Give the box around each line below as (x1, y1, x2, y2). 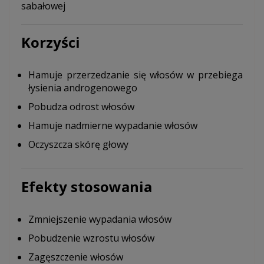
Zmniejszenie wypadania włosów (28, 213, 171, 226)
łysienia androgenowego (28, 81, 137, 95)
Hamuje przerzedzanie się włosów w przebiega (28, 68, 243, 82)
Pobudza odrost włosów (28, 100, 134, 114)
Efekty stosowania (21, 177, 152, 197)
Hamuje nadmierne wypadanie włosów (28, 119, 197, 133)
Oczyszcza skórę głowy (28, 138, 128, 151)
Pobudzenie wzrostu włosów (28, 232, 154, 245)
